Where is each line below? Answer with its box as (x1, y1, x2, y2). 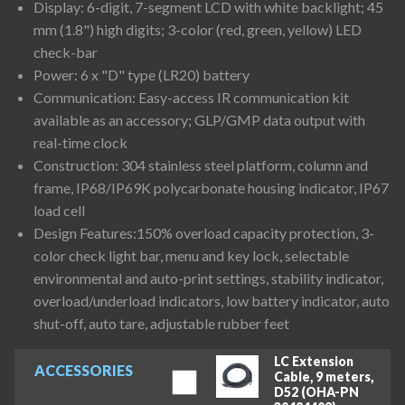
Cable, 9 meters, (273, 369, 373, 385)
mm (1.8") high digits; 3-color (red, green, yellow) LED (33, 20, 362, 38)
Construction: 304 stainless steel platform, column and (33, 155, 368, 174)
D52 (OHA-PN (273, 384, 359, 400)
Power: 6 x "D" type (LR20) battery (33, 65, 250, 83)
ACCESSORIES (33, 362, 133, 380)
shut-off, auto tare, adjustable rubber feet (33, 314, 289, 332)
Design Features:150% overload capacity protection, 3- (33, 223, 374, 241)
